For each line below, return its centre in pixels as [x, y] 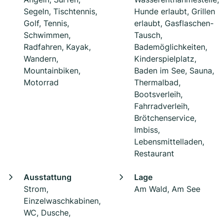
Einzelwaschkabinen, [62, 201]
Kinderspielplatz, [165, 59]
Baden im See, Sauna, [174, 71]
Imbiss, [147, 130]
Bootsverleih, [158, 94]
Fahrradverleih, [162, 106]
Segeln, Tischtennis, [60, 12]
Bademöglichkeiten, [171, 47]
